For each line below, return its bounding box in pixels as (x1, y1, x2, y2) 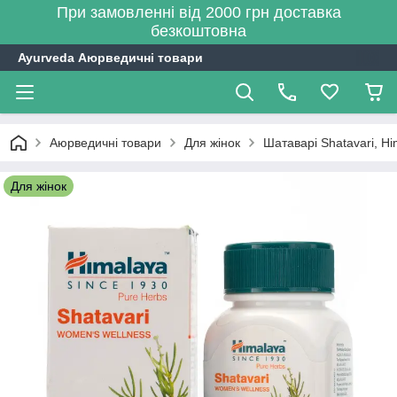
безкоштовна (151, 22, 246, 40)
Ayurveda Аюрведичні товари (18, 51, 203, 65)
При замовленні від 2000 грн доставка (56, 4, 341, 21)
